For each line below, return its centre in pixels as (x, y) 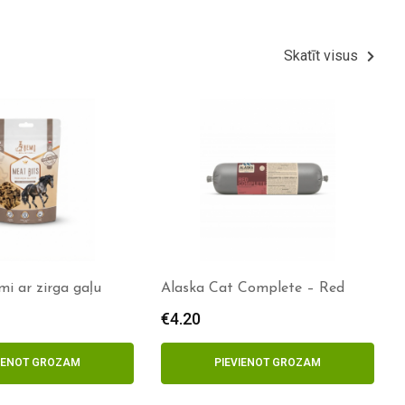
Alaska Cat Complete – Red (253, 288)
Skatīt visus (321, 56)
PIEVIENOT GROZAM (268, 363)
